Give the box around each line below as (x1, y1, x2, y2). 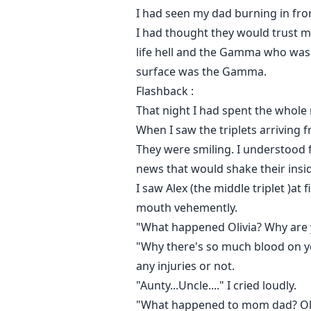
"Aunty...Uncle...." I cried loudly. (136, 278, 296, 294)
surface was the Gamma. (136, 64, 267, 80)
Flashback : (136, 83, 194, 99)
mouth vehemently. (136, 200, 237, 216)
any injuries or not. (136, 258, 235, 274)
